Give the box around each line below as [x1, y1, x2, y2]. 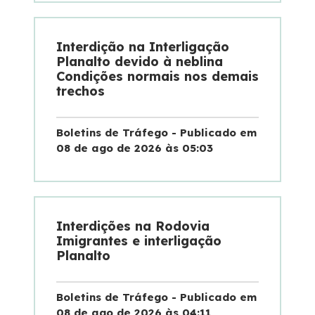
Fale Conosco [22, 24, 96, 39]
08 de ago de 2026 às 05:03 [56, 141, 213, 155]
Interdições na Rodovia [56, 217, 210, 234]
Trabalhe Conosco [22, 64, 121, 79]
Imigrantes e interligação [56, 232, 221, 249]
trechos [56, 82, 105, 99]
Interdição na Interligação [56, 38, 229, 55]
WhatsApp [22, 104, 79, 119]
